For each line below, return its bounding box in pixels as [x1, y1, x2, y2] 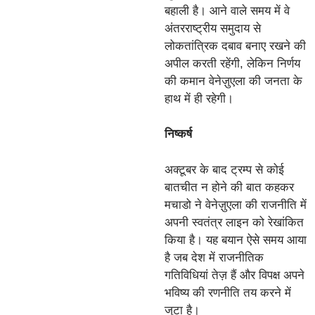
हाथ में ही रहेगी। [165, 91, 233, 105]
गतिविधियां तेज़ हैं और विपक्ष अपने [165, 268, 304, 282]
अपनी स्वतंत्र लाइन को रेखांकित [165, 215, 304, 229]
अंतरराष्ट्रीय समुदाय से [165, 21, 261, 35]
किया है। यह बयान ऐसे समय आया [165, 233, 307, 247]
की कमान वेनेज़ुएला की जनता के [165, 74, 302, 88]
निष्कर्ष [165, 127, 192, 141]
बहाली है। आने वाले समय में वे [165, 4, 290, 18]
